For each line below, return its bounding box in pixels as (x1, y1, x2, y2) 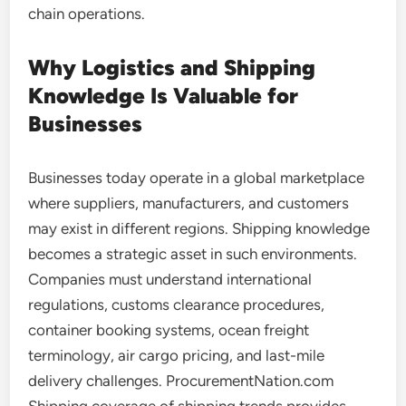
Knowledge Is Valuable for (28, 82, 299, 109)
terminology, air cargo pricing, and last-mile (28, 346, 325, 364)
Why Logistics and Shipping (28, 54, 316, 81)
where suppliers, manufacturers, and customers (28, 194, 350, 212)
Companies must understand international (28, 270, 313, 288)
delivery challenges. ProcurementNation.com (28, 372, 334, 390)
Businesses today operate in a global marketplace (28, 169, 365, 187)
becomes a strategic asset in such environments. (28, 245, 358, 263)
